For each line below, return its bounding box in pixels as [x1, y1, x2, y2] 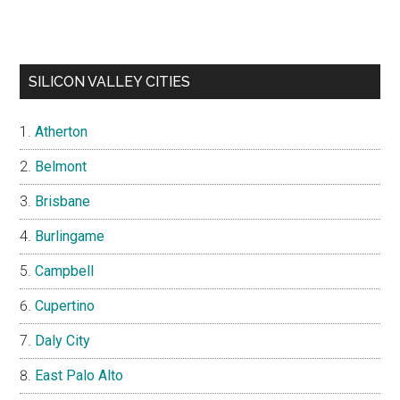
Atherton [35, 122, 88, 140]
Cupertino [35, 296, 96, 314]
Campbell [35, 262, 95, 279]
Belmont [35, 157, 87, 175]
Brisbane [35, 192, 91, 210]
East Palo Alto [35, 366, 124, 384]
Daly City [35, 331, 91, 349]
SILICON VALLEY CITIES [29, 72, 191, 90]
